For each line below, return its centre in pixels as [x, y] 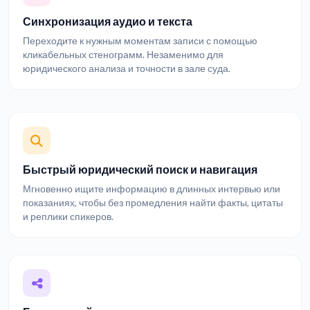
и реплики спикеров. [68, 217]
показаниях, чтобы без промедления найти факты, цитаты [153, 203]
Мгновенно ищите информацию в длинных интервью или [152, 189]
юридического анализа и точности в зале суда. [127, 69]
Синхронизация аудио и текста [108, 21]
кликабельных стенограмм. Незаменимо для [123, 55]
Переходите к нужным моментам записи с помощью [140, 41]
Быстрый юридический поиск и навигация [140, 169]
